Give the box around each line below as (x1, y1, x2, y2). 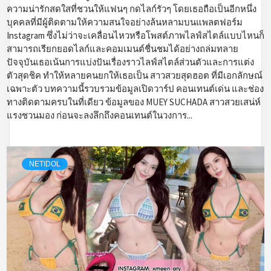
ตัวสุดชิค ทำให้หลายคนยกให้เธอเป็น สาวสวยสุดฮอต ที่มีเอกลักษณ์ (7, 69, 263, 81)
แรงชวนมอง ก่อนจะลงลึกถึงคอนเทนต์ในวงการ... (7, 109, 192, 121)
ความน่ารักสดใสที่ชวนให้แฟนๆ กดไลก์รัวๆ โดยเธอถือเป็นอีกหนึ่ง (7, 2, 256, 15)
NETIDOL (29, 159, 60, 168)
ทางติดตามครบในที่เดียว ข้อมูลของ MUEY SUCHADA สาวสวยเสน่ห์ (7, 96, 261, 108)
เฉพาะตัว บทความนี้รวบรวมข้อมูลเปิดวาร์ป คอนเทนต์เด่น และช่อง (7, 82, 264, 94)
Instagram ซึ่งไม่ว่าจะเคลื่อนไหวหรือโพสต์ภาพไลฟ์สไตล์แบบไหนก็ (7, 29, 264, 41)
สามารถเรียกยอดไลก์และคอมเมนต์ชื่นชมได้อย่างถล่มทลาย (7, 42, 238, 54)
